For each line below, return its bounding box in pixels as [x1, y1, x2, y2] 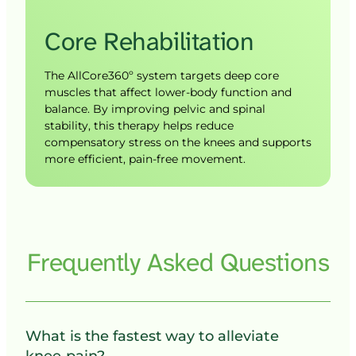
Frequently [26, 246, 148, 279]
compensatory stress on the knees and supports [44, 134, 311, 149]
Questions [219, 246, 330, 279]
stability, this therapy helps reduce [44, 118, 234, 133]
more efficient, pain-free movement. [44, 151, 246, 166]
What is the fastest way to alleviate [25, 327, 279, 345]
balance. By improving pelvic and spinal [44, 101, 265, 116]
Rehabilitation [103, 25, 254, 58]
